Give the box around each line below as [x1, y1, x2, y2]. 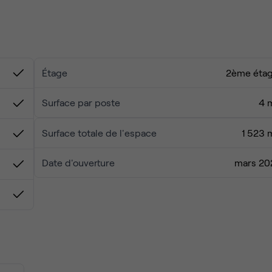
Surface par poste [42, 97, 120, 108]
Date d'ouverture [42, 157, 115, 168]
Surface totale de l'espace [42, 127, 157, 138]
